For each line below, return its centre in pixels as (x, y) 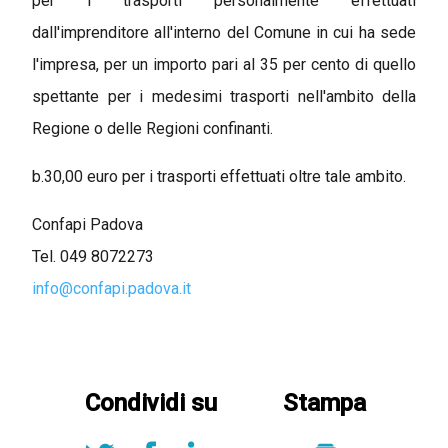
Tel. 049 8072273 (93, 256)
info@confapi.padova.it (111, 288)
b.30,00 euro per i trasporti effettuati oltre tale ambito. (219, 176)
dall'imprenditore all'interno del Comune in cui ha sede (224, 32)
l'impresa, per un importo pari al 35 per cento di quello (224, 64)
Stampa (324, 402)
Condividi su (150, 402)
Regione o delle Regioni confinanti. (152, 128)
